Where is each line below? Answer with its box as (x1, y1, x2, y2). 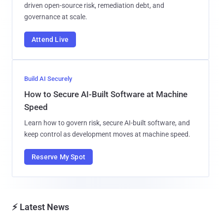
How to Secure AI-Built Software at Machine (24, 89, 187, 99)
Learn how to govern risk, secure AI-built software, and (24, 118, 190, 127)
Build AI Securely (24, 74, 72, 82)
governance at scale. (24, 12, 87, 21)
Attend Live (32, 35, 69, 43)
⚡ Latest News (12, 201, 69, 212)
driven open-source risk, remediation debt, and (24, 1, 164, 9)
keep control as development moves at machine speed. (24, 130, 190, 138)
